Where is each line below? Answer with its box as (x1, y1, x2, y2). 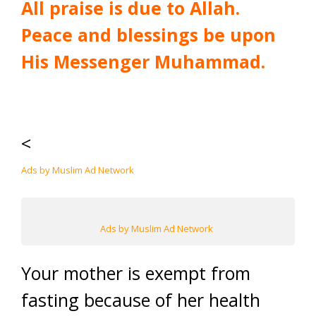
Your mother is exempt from (21, 261, 250, 285)
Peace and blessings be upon (21, 23, 276, 47)
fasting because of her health (21, 288, 260, 312)
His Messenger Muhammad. (21, 49, 265, 73)
